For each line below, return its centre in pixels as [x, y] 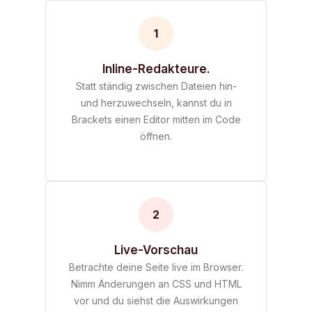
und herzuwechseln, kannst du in [156, 102]
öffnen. [156, 136]
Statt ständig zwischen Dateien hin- [156, 86]
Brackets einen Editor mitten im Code [156, 119]
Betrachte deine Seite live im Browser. [156, 267]
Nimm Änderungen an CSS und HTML [156, 283]
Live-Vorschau [156, 250]
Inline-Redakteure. [156, 69]
